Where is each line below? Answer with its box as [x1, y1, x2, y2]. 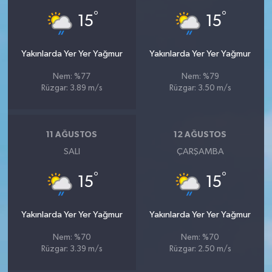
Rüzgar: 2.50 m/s [169, 245, 231, 253]
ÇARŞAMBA [176, 146, 224, 156]
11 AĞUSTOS [46, 131, 98, 140]
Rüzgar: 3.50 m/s [169, 84, 231, 92]
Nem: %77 [53, 72, 91, 81]
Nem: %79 [181, 72, 219, 81]
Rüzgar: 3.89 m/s [41, 84, 103, 92]
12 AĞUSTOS [174, 131, 227, 140]
